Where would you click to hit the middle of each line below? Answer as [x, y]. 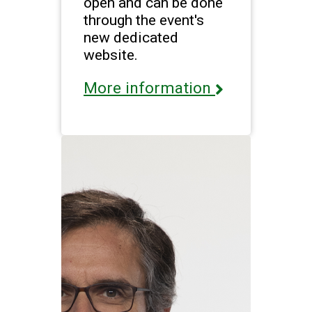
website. [111, 55]
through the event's [144, 20]
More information [149, 88]
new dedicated [131, 38]
